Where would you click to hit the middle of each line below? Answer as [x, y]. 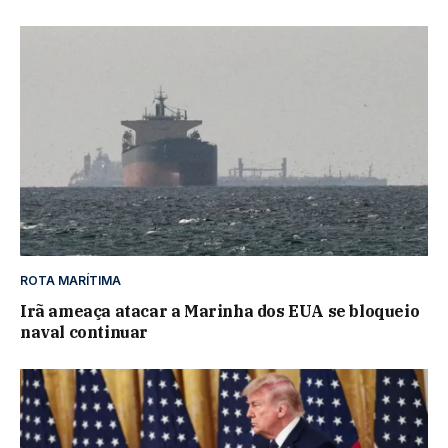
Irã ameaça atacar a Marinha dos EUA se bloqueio [220, 310]
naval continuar [84, 331]
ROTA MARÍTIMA [70, 280]
